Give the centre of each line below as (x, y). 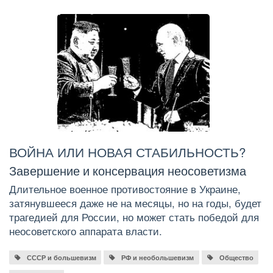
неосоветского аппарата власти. (86, 231)
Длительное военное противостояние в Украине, (125, 189)
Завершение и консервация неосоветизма (128, 171)
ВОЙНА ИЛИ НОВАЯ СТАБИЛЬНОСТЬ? (127, 151)
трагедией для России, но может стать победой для (134, 217)
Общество (236, 257)
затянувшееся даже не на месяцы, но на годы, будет (135, 203)
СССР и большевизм (61, 257)
